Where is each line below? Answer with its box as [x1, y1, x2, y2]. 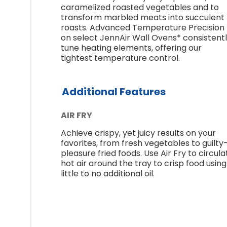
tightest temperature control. [61, 52, 180, 64]
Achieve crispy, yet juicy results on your [61, 127, 216, 139]
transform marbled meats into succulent [61, 11, 224, 23]
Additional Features [62, 84, 166, 99]
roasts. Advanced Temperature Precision [61, 21, 224, 33]
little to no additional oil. [61, 168, 155, 179]
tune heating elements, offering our [61, 42, 202, 54]
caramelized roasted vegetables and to [61, 1, 219, 13]
